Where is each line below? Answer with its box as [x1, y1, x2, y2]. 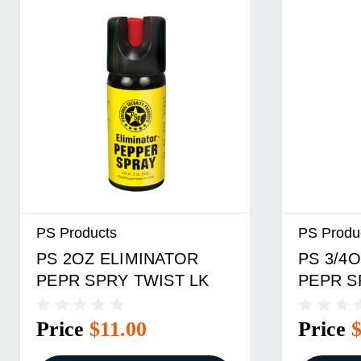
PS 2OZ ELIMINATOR [36, 249, 199, 268]
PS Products [36, 224, 118, 242]
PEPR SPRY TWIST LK [36, 271, 210, 289]
